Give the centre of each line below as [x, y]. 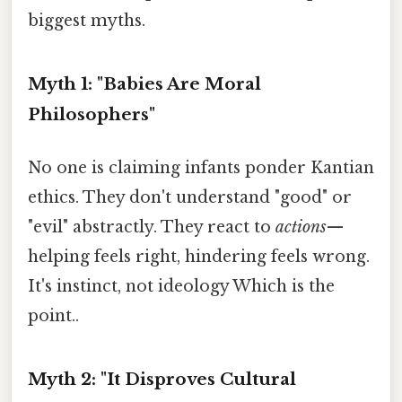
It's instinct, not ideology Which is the [181, 287]
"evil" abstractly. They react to [152, 227]
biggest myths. [87, 21]
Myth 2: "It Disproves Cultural [162, 380]
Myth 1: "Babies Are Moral [144, 84]
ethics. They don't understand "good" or [190, 198]
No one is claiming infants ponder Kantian [201, 168]
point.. [53, 316]
